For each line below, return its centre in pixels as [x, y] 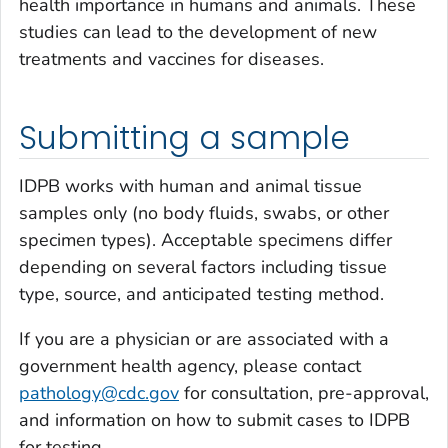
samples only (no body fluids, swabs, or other [204, 212]
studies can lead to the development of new [198, 32]
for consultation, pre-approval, [304, 392]
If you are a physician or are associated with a [204, 338]
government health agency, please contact [190, 365]
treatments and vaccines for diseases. [171, 59]
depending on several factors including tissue [203, 266]
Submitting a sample [185, 138]
